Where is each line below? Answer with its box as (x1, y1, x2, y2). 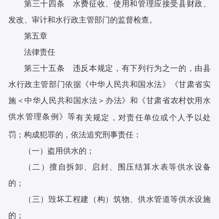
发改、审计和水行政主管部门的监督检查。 (8, 16, 157, 24)
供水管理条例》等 (8, 112, 76, 121)
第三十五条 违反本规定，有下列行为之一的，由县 (24, 64, 211, 73)
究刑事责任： (94, 130, 142, 139)
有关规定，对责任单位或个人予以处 (76, 113, 211, 122)
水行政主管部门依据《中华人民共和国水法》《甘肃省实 (8, 80, 211, 89)
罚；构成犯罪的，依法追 (8, 130, 95, 139)
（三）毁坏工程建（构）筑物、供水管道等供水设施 (24, 195, 211, 203)
